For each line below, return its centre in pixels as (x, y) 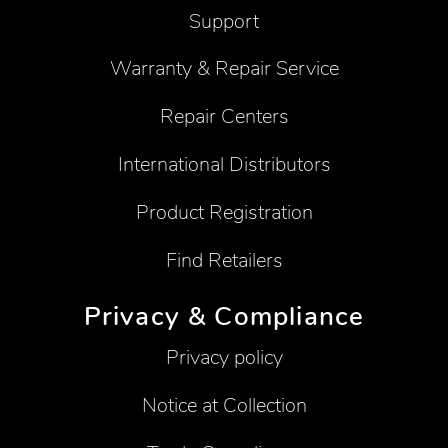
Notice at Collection (224, 406)
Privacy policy (224, 358)
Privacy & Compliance (224, 316)
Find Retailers (224, 261)
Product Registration (224, 213)
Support (224, 21)
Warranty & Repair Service (224, 69)
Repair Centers (224, 117)
